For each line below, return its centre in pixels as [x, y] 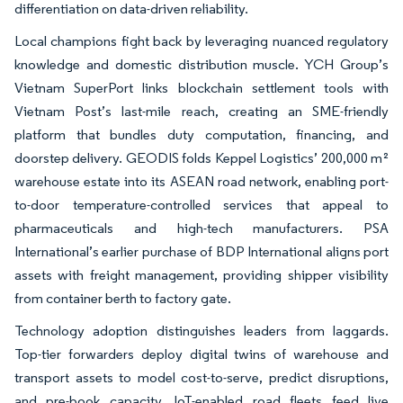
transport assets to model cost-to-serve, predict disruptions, [201, 377]
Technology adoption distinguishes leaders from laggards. [201, 330]
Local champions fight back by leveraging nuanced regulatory [201, 40]
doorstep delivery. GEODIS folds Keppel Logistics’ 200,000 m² [201, 157]
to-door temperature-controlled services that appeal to [201, 204]
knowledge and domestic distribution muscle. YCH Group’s [201, 64]
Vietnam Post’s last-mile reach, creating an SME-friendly [201, 111]
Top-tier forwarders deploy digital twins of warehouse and [201, 354]
